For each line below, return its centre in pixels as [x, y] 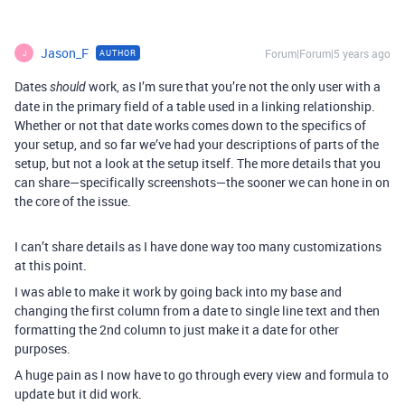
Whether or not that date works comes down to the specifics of [190, 125]
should [68, 87]
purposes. [42, 348]
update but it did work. [78, 394]
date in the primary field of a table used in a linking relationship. [195, 106]
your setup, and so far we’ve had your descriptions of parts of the [197, 144]
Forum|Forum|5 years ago [328, 53]
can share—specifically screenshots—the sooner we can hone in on [202, 182]
